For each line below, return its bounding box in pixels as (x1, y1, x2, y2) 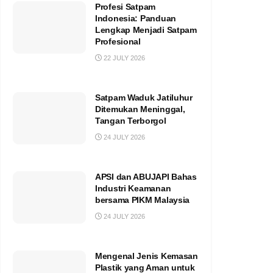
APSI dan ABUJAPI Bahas (95, 171, 197, 182)
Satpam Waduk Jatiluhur (95, 92, 193, 102)
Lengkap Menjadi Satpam (95, 24, 197, 35)
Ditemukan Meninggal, (95, 104, 185, 114)
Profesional (95, 36, 141, 46)
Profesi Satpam (95, 1, 156, 12)
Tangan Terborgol (95, 115, 166, 126)
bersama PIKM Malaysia (95, 194, 192, 205)
